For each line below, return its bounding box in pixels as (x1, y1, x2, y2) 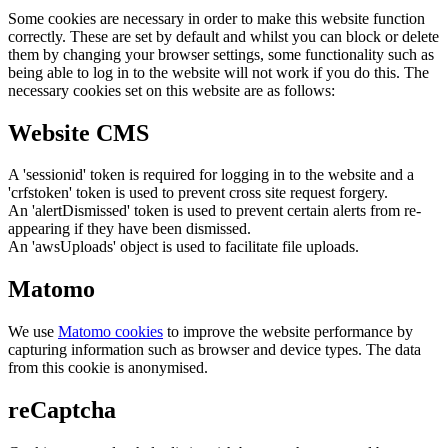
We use (8, 323, 58, 341)
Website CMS (8, 119, 149, 146)
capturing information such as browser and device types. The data (8, 341, 421, 359)
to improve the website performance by (163, 323, 413, 341)
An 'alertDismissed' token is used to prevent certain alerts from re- (8, 202, 421, 220)
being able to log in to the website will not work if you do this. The (8, 63, 429, 81)
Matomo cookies (58, 323, 163, 341)
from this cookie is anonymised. (8, 359, 208, 377)
